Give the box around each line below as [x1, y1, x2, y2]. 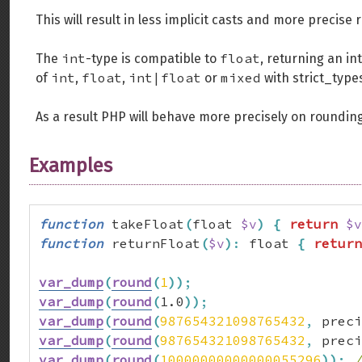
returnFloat [103, 235, 200, 251]
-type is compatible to [86, 51, 220, 66]
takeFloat [103, 216, 184, 232]
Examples [29, 154, 112, 177]
